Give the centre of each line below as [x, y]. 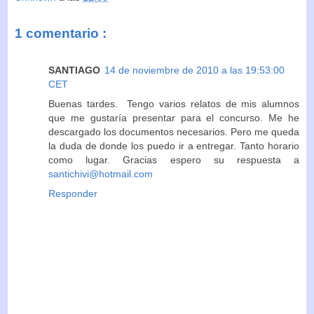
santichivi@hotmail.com [101, 173]
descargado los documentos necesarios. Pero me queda [174, 131]
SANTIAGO [74, 70]
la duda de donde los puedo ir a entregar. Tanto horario [174, 145]
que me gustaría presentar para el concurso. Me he [174, 117]
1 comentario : [61, 34]
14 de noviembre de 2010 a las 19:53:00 [194, 70]
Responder [73, 193]
